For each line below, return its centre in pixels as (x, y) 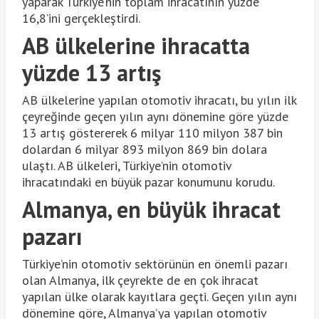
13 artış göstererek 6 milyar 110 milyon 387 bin (152, 132)
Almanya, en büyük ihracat (151, 209)
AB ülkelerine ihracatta (136, 45)
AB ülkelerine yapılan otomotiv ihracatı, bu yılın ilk (159, 100)
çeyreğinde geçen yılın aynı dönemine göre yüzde (155, 116)
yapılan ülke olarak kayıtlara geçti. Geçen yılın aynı (159, 296)
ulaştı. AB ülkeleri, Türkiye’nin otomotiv (126, 165)
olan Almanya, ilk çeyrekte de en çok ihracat (140, 280)
